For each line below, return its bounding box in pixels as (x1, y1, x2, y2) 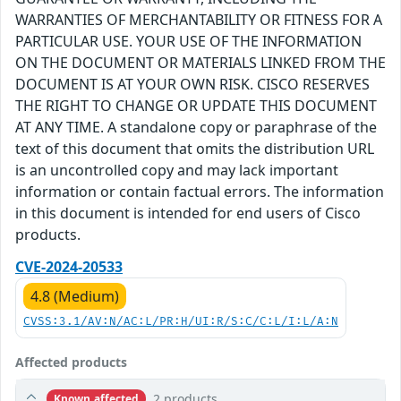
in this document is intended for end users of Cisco (15, 203, 361, 223)
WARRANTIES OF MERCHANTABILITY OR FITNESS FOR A (15, 10, 382, 30)
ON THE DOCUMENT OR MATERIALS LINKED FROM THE (15, 53, 386, 73)
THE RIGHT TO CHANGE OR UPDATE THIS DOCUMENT (15, 96, 377, 115)
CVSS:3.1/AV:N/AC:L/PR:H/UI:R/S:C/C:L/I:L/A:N (23, 315, 338, 328)
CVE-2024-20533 (15, 257, 123, 277)
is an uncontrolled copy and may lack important (15, 160, 338, 180)
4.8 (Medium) (30, 286, 119, 306)
